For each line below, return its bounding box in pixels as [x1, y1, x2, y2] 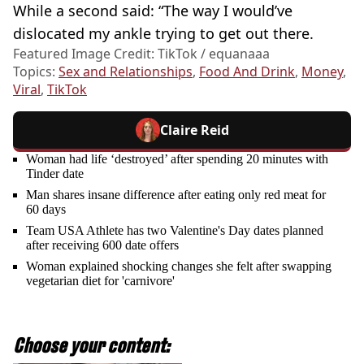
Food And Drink [199, 62, 295, 80]
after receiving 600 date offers [26, 237, 179, 252]
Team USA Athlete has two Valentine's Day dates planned [26, 223, 323, 237]
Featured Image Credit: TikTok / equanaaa [13, 44, 270, 63]
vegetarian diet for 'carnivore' [26, 273, 175, 288]
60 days [26, 201, 66, 216]
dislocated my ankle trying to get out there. [13, 23, 314, 43]
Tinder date [26, 166, 84, 180]
